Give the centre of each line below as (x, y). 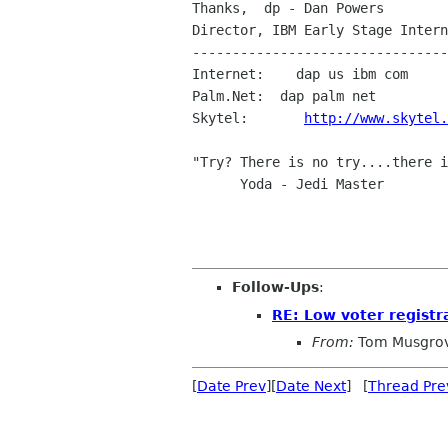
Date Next (311, 386)
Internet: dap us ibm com (300, 74)
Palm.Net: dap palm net (284, 96)
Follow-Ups (275, 287)
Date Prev (231, 386)
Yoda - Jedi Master (216, 184)
